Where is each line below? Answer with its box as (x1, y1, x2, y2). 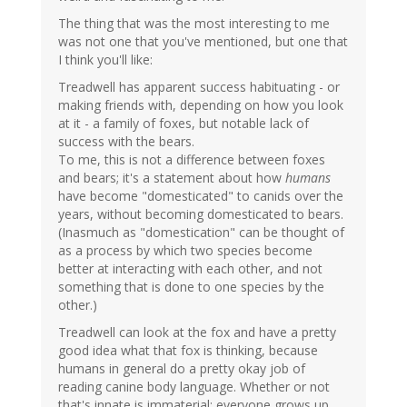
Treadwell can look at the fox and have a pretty (58, 323, 336, 342)
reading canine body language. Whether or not (58, 378, 330, 396)
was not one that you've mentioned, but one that (58, 33, 348, 51)
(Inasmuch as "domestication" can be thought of (58, 223, 344, 242)
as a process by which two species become (58, 242, 313, 260)
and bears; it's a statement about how (58, 169, 285, 187)
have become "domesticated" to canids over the (58, 187, 343, 205)
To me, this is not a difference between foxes (58, 151, 325, 169)
